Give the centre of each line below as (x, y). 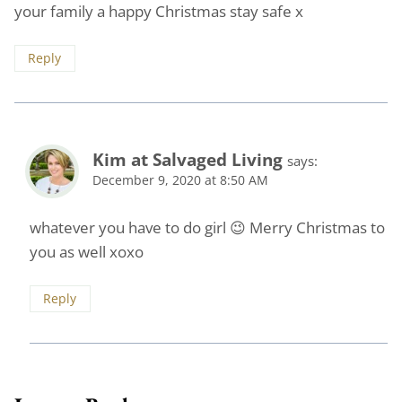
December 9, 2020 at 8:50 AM (180, 180)
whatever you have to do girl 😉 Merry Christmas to (207, 228)
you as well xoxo (87, 252)
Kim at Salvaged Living (188, 160)
